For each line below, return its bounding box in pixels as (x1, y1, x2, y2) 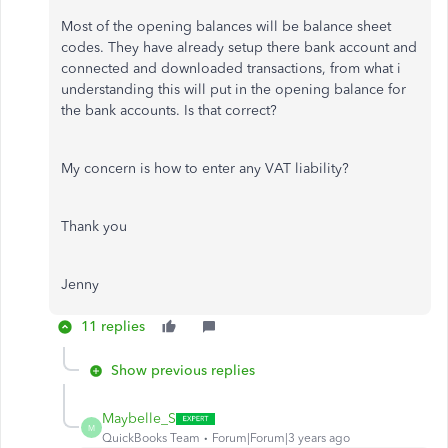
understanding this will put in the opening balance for (61, 81, 406, 98)
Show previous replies (111, 362, 255, 379)
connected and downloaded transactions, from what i (61, 60, 401, 77)
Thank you (61, 218, 127, 235)
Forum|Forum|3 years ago (212, 431, 350, 445)
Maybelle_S (102, 410, 176, 427)
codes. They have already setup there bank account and (61, 39, 417, 56)
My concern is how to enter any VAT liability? (61, 160, 349, 177)
